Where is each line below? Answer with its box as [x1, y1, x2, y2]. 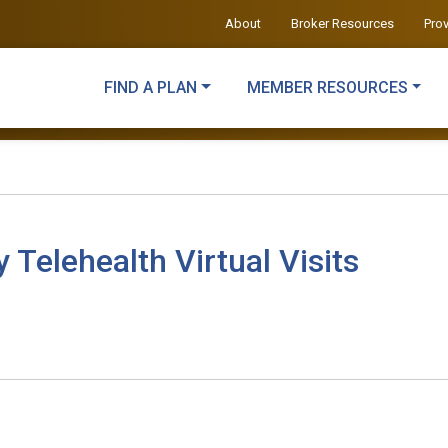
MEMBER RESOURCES [246, 78, 408, 97]
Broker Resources [290, 16, 394, 31]
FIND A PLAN [103, 78, 197, 97]
